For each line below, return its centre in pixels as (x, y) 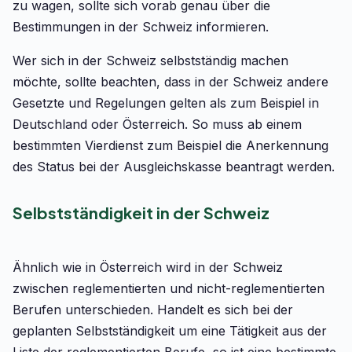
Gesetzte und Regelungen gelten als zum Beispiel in (166, 103)
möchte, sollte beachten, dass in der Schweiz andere (170, 82)
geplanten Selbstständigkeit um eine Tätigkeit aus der (170, 331)
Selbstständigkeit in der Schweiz (141, 213)
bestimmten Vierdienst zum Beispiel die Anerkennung (170, 145)
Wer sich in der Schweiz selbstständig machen (150, 60)
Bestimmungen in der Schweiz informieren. (141, 27)
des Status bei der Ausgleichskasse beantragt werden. (174, 167)
